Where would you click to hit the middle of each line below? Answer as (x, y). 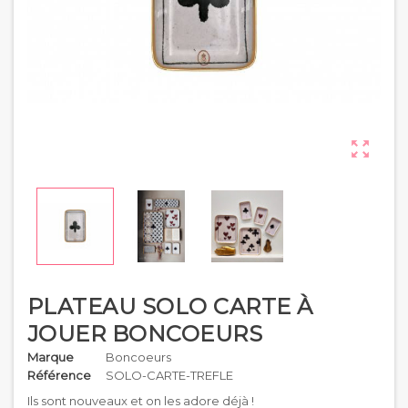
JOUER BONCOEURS (145, 333)
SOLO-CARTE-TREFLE (169, 375)
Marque (51, 357)
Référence (59, 375)
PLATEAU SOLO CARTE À (170, 306)
